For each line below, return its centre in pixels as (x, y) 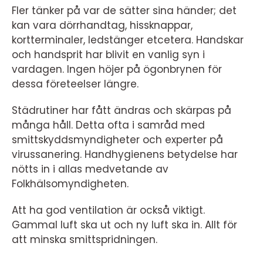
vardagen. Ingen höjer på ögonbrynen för (117, 69)
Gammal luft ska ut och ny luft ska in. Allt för (124, 225)
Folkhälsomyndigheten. (72, 183)
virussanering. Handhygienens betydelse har (125, 154)
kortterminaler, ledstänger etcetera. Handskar (128, 40)
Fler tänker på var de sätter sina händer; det (124, 10)
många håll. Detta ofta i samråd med (108, 125)
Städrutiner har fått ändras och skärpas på (122, 110)
